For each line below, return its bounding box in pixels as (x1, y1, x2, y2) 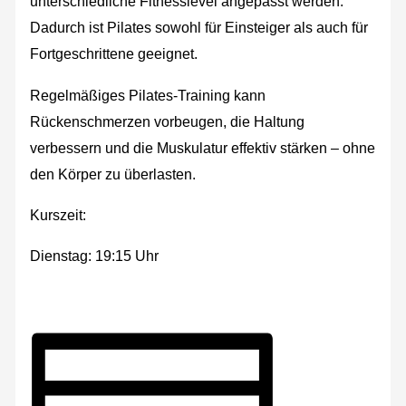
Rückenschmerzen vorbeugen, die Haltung (30, 112, 305, 130)
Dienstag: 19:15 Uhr (30, 247, 159, 265)
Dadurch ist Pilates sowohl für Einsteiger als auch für (30, 19, 369, 36)
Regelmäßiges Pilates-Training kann (30, 86, 266, 103)
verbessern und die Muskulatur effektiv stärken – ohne (30, 139, 376, 156)
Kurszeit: (30, 206, 87, 223)
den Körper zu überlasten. (30, 165, 197, 182)
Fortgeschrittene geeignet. (30, 45, 198, 63)
